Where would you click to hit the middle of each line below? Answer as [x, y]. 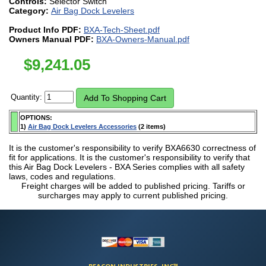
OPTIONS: [36, 117]
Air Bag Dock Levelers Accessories [82, 126]
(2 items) [151, 126]
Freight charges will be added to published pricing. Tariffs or [133, 186]
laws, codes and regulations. [62, 176]
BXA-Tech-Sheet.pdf [122, 29]
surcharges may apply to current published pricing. [133, 195]
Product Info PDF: [46, 29]
